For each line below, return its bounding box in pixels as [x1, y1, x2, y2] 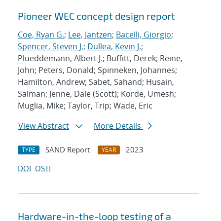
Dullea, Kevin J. [87, 41, 141, 52]
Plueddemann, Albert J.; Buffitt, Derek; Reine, [18, 53, 183, 64]
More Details [94, 120, 143, 132]
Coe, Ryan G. [18, 29, 64, 40]
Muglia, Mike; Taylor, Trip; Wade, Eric [18, 100, 152, 111]
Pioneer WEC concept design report [18, 10, 175, 22]
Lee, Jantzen [68, 29, 112, 40]
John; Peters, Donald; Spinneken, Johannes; [18, 65, 177, 76]
